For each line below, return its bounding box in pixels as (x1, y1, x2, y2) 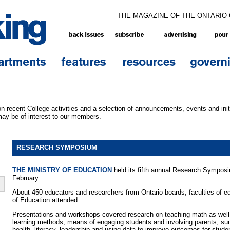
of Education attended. (12, 196, 80, 204)
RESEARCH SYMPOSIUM (16, 143, 97, 151)
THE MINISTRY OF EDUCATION (12, 166, 112, 175)
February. (12, 174, 40, 182)
